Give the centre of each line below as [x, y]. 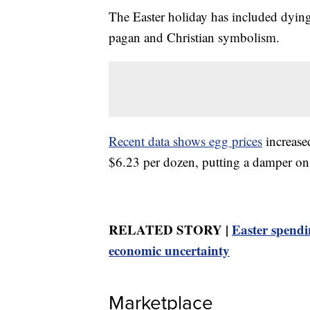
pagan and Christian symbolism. [194, 37]
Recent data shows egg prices [185, 140]
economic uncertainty [169, 250]
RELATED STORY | [170, 229]
